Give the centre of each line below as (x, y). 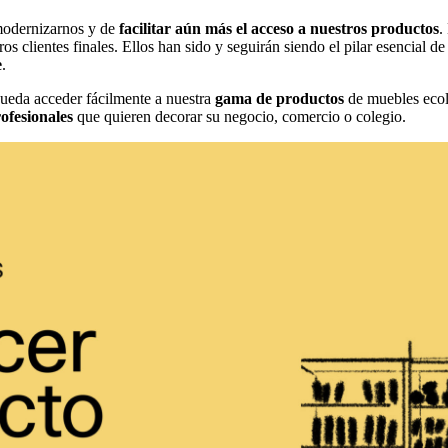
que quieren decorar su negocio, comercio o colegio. (239, 116)
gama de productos (279, 98)
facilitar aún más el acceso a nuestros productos (279, 28)
